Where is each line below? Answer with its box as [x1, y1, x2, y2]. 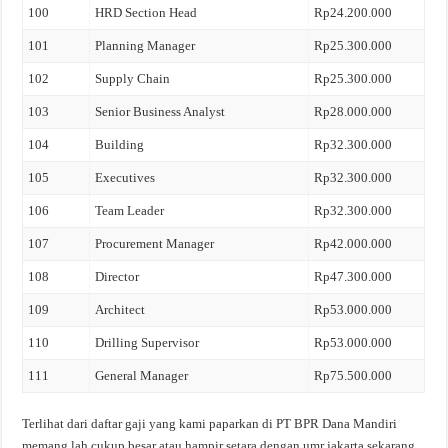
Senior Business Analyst [95, 104, 226, 119]
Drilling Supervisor [95, 335, 200, 350]
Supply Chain [95, 71, 171, 86]
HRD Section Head [95, 5, 198, 20]
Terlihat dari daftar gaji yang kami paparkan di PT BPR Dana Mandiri [22, 415, 398, 431]
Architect [95, 302, 146, 317]
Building [95, 137, 145, 152]
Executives [95, 170, 156, 185]
